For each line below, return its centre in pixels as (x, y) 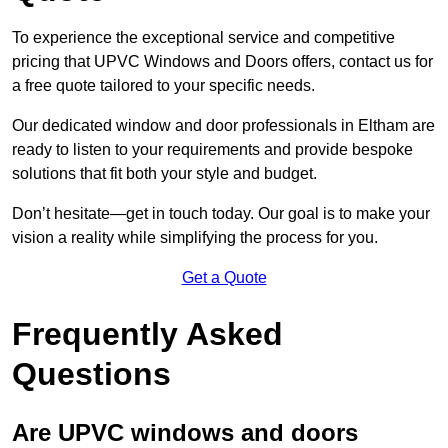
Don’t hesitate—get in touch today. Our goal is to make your (221, 213)
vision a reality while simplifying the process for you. (195, 237)
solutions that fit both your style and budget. (164, 173)
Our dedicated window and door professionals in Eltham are (223, 125)
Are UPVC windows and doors (185, 432)
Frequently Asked (147, 333)
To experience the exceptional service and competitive (203, 37)
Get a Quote (224, 277)
